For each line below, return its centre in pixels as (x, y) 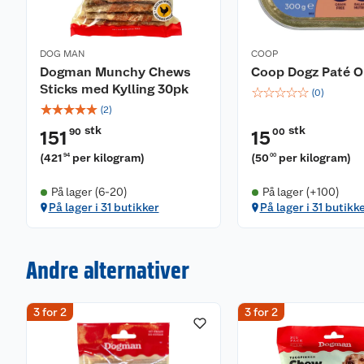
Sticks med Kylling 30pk (114, 89)
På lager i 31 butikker (104, 207)
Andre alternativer (108, 270)
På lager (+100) (301, 192)
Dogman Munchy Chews (115, 72)
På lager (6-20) (89, 192)
